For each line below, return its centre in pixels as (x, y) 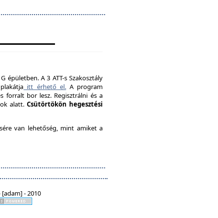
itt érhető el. (45, 87)
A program (84, 87)
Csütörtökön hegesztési (65, 104)
